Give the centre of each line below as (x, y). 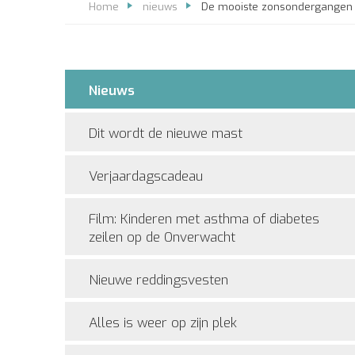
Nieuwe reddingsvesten (158, 280)
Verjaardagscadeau (146, 176)
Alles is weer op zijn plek (163, 323)
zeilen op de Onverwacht (162, 237)
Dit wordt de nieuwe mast (166, 134)
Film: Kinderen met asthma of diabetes (204, 219)
